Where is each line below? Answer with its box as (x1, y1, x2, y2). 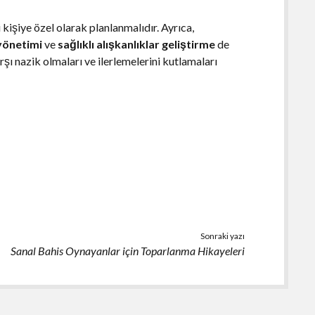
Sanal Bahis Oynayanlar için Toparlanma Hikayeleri (10, 243, 245, 257)
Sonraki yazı (200, 230, 245, 241)
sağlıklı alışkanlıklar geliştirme (58, 37, 216, 51)
